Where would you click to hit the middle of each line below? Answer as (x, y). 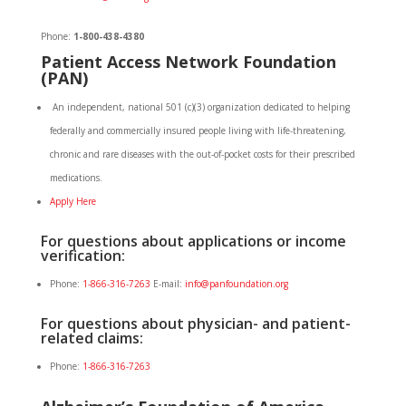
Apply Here (72, 201)
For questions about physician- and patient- (195, 324)
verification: (82, 256)
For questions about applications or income (193, 241)
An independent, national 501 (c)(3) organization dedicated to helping (199, 107)
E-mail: (169, 284)
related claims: (92, 338)
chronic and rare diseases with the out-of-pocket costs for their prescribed (202, 154)
